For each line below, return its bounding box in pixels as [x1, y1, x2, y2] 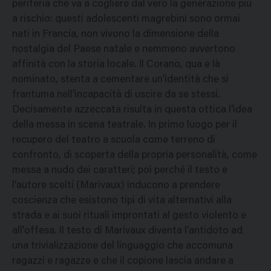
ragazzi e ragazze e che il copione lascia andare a [12, 256, 233, 267]
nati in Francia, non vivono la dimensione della [12, 30, 219, 41]
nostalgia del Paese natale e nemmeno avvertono [12, 45, 235, 56]
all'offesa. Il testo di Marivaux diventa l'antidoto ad [12, 226, 243, 237]
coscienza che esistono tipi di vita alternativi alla [12, 196, 232, 207]
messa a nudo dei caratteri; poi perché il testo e [12, 166, 227, 177]
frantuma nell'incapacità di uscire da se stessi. [12, 90, 220, 101]
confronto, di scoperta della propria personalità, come [12, 151, 257, 162]
